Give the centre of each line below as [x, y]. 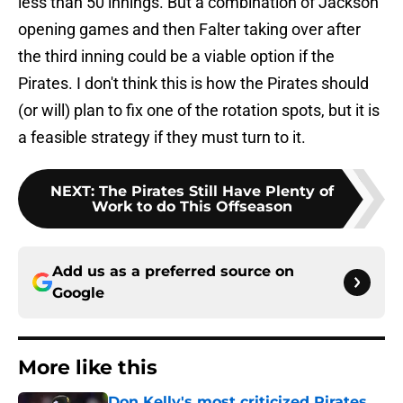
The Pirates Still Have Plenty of [216, 192]
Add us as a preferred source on [173, 272]
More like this [88, 368]
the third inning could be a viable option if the [176, 57]
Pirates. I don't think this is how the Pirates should [193, 84]
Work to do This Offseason [192, 207]
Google [78, 293]
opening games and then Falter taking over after [189, 30]
